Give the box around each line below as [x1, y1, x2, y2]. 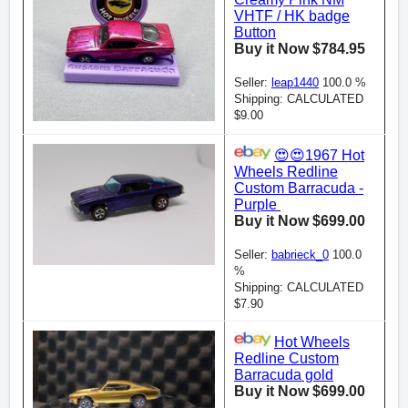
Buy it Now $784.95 [234, 41, 365, 57]
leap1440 [271, 76, 319, 90]
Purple [234, 197, 280, 213]
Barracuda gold [234, 367, 333, 383]
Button [234, 25, 276, 41]
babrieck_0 [271, 248, 329, 262]
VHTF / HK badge [234, 8, 350, 25]
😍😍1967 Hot [274, 148, 364, 164]
